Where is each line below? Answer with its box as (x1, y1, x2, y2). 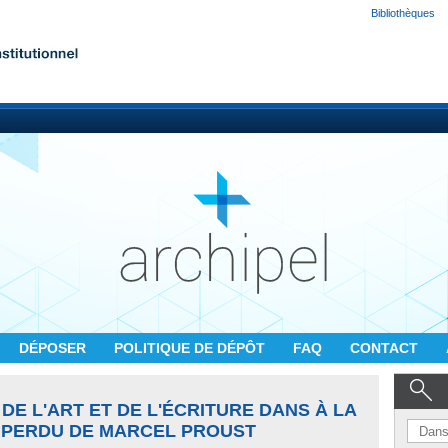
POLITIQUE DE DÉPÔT (114, 340, 269, 356)
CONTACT (350, 340, 422, 356)
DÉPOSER (19, 340, 90, 356)
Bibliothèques (371, 7, 435, 19)
